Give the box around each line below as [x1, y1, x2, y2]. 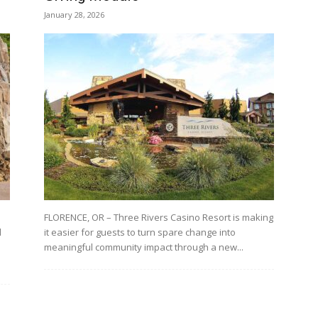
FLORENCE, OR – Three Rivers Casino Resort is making [44, 211, 273, 224]
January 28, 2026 [44, 9, 104, 20]
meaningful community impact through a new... [44, 241, 243, 253]
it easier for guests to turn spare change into [44, 226, 236, 238]
